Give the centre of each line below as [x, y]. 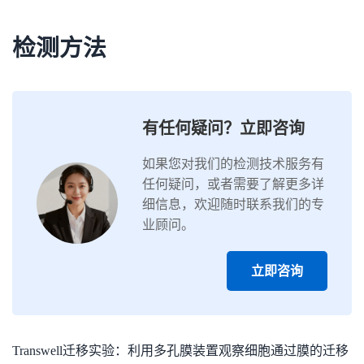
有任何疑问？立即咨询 [223, 128]
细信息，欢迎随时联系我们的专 [233, 204]
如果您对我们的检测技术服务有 [233, 164]
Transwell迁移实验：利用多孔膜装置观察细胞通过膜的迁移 [180, 351]
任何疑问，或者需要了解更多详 [233, 184]
